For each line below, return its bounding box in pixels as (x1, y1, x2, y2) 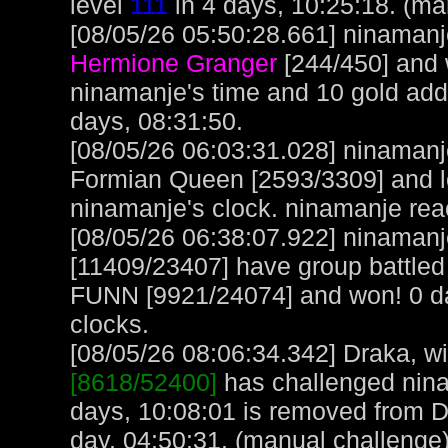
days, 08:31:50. (70, 107, 243, 136)
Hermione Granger (70, 49, 277, 78)
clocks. (70, 310, 149, 339)
